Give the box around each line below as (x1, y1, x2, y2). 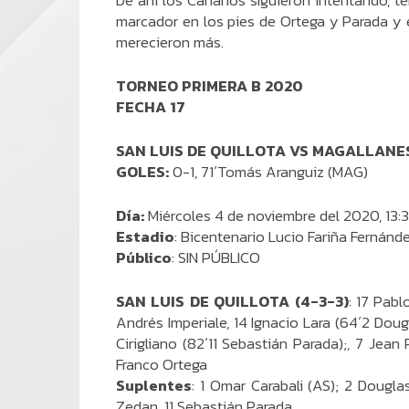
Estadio (116, 225, 174, 248)
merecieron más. (116, 30, 224, 54)
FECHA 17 (116, 95, 185, 119)
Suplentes (116, 373, 192, 397)
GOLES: (116, 160, 169, 184)
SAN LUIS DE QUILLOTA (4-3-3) (116, 289, 349, 313)
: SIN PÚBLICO (172, 246, 260, 269)
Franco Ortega (116, 352, 207, 376)
